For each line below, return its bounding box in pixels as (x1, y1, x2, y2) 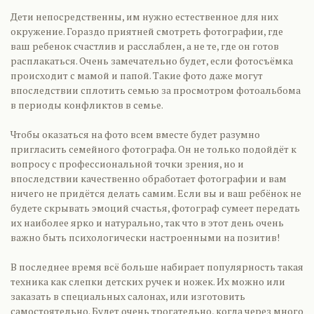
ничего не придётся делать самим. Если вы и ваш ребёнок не (11, 186, 301, 200)
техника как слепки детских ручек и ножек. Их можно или (11, 275, 285, 288)
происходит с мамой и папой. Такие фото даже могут (11, 69, 263, 82)
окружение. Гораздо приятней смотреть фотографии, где (11, 25, 283, 38)
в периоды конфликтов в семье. (11, 98, 163, 111)
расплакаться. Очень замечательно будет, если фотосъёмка (11, 54, 293, 67)
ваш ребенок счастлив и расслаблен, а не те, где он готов (11, 39, 279, 53)
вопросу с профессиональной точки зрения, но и (11, 157, 244, 170)
